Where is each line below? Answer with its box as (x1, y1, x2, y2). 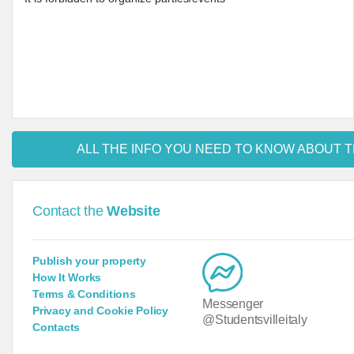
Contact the (32, 203, 107, 219)
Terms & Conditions (32, 288, 136, 300)
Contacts (32, 321, 81, 333)
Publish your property (32, 254, 146, 267)
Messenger (202, 297, 264, 311)
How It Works (32, 271, 102, 284)
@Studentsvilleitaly (202, 313, 307, 326)
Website (107, 203, 160, 219)
